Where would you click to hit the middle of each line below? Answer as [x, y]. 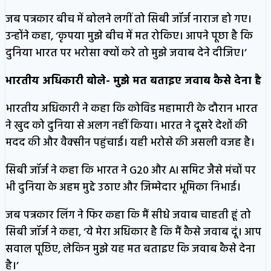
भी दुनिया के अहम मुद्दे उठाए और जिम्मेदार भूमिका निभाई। [123, 188]
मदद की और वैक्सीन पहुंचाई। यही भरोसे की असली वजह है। [130, 143]
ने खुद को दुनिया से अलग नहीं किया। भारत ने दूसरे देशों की [126, 126]
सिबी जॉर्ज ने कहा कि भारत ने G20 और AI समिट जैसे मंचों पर [131, 171]
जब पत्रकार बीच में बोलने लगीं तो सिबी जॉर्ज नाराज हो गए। [129, 19]
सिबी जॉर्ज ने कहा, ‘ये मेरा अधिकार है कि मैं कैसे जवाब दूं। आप [133, 232]
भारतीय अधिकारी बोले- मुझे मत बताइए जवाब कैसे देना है [133, 81]
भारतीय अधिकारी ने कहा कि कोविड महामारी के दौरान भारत [132, 109]
